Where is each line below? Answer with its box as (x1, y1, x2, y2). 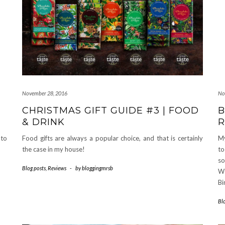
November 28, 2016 (22, 90, 67, 97)
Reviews (48, 165, 66, 172)
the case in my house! (22, 145, 85, 154)
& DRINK (22, 117, 65, 128)
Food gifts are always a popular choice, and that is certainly (22, 134, 203, 143)
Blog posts (22, 165, 46, 172)
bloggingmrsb (82, 165, 113, 172)
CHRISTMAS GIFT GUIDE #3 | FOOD (22, 105, 199, 117)
